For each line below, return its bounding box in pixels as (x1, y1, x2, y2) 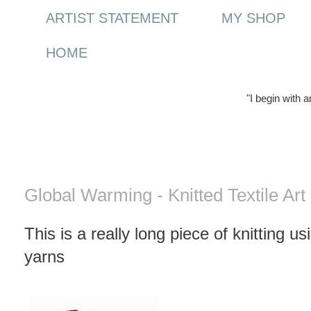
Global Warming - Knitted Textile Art (24, 185, 305, 206)
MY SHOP (221, 10, 285, 26)
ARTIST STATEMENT (45, 10, 178, 26)
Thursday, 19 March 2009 (24, 151, 207, 169)
